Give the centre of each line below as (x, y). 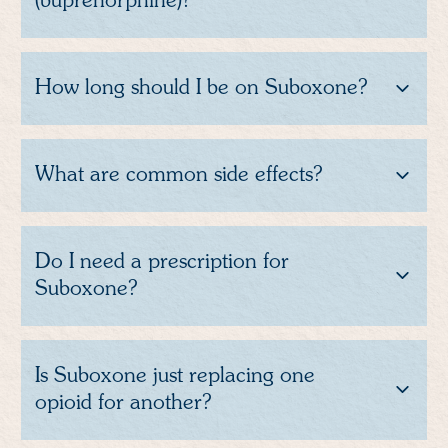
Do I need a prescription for (162, 262)
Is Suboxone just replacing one (175, 376)
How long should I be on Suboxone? (201, 88)
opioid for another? (123, 403)
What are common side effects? (179, 175)
